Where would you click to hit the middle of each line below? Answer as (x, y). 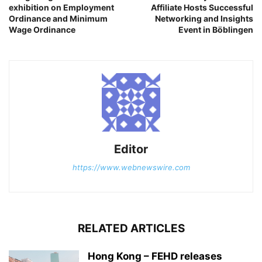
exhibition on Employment (61, 8)
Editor (131, 149)
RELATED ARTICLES (131, 229)
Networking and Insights (204, 19)
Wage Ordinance (42, 30)
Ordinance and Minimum (58, 19)
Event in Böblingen (216, 30)
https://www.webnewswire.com (131, 168)
